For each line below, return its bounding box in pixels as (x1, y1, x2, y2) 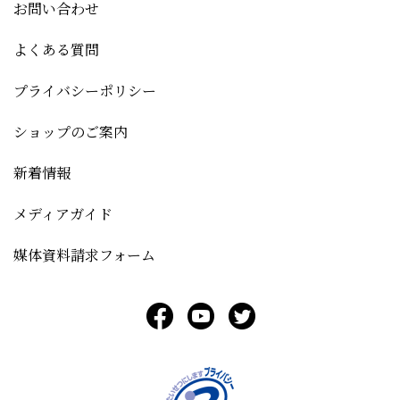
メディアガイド (13, 204, 112, 225)
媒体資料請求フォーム (13, 245, 155, 266)
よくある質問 (13, 39, 99, 61)
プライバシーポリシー (13, 80, 156, 102)
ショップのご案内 (13, 121, 128, 143)
